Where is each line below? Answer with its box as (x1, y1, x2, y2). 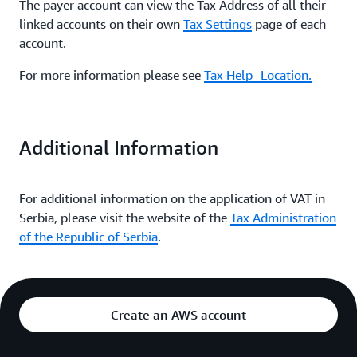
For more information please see (19, 67, 204, 83)
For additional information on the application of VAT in (19, 190, 325, 206)
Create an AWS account (111, 307, 246, 323)
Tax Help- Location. (204, 67, 312, 83)
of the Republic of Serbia (19, 229, 158, 245)
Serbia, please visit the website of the (19, 210, 230, 226)
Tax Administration (230, 210, 336, 226)
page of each (252, 16, 326, 32)
